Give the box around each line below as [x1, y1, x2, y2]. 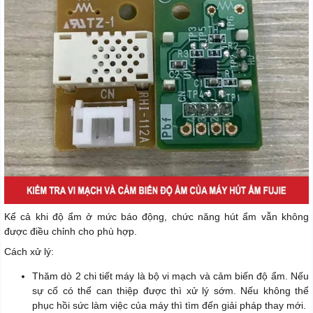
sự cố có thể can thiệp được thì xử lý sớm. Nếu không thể [32, 284, 309, 296]
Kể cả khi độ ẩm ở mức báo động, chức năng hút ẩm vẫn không [4, 210, 309, 222]
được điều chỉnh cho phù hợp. [4, 225, 137, 237]
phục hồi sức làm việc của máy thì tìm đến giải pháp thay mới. [32, 299, 306, 311]
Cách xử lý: [4, 245, 54, 257]
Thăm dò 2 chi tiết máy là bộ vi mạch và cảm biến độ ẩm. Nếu [32, 270, 309, 282]
